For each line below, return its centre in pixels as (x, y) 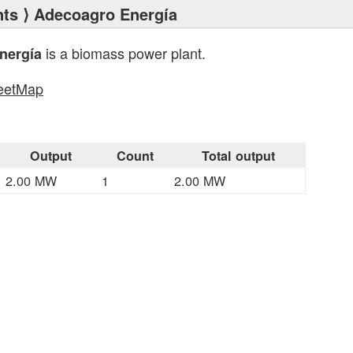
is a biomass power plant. (124, 53)
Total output (238, 156)
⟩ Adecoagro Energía (98, 14)
